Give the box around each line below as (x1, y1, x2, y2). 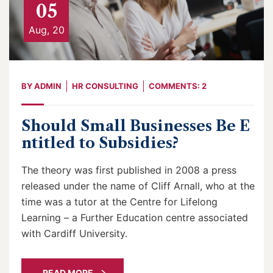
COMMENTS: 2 (149, 80, 207, 91)
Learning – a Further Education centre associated (21, 211, 248, 224)
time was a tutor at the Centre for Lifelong (21, 195, 218, 208)
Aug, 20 (28, 23, 65, 36)
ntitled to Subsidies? (21, 133, 179, 152)
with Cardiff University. (21, 227, 127, 239)
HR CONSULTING (72, 80, 138, 91)
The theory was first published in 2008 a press (21, 163, 236, 176)
